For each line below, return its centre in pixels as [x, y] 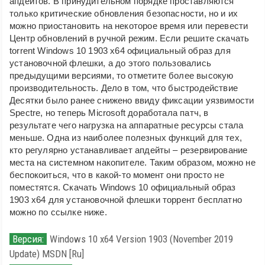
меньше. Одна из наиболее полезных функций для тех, [126, 137]
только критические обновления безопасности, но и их [124, 13]
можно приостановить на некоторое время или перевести [129, 25]
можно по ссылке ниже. [58, 212]
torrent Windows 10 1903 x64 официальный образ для [120, 50]
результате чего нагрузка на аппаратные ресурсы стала [127, 125]
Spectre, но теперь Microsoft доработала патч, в [109, 112]
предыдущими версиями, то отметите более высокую [122, 75]
